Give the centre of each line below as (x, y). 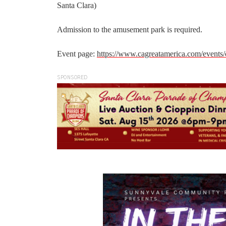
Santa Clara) (77, 6)
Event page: (77, 54)
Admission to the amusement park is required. (130, 30)
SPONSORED (72, 78)
